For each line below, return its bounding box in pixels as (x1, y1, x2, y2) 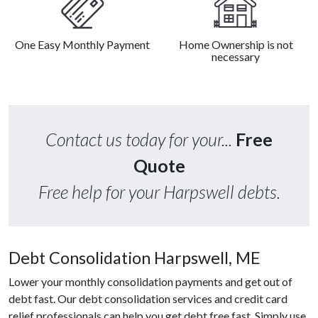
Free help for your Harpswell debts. (38, 181, 280, 203)
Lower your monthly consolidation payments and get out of (9, 275, 292, 289)
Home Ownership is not (178, 38, 293, 52)
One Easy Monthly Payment (15, 38, 150, 52)
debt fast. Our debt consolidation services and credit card (9, 292, 287, 306)
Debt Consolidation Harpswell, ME (9, 248, 261, 268)
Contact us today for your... (45, 128, 236, 150)
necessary (212, 50, 260, 64)
